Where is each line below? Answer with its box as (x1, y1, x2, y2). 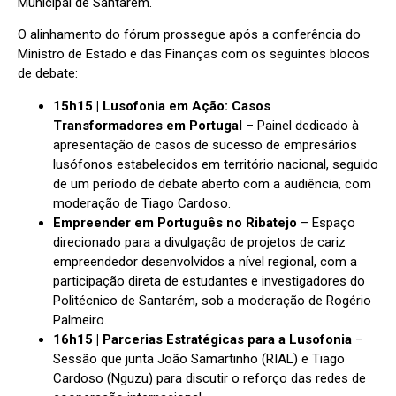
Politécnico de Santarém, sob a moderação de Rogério (53, 292, 371, 308)
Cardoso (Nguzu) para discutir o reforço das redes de (53, 369, 366, 386)
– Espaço (297, 214, 355, 231)
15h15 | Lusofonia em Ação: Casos (53, 97, 270, 114)
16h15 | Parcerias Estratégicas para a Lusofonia (53, 331, 352, 347)
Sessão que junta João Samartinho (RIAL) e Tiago (53, 350, 345, 367)
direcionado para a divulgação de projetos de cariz (53, 233, 346, 250)
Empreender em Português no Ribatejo (53, 214, 297, 231)
